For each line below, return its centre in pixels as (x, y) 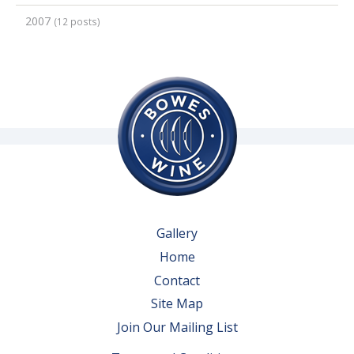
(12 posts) (77, 22)
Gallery (177, 233)
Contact (177, 280)
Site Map (177, 304)
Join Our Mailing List (177, 327)
